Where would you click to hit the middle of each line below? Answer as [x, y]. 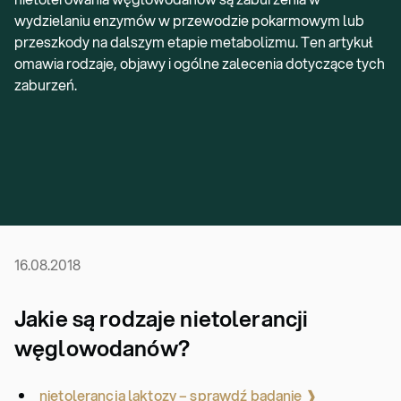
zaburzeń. [46, 85]
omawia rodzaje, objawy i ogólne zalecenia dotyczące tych [200, 63]
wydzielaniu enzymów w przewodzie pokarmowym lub [189, 20]
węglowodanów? [102, 348]
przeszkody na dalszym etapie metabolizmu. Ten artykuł [194, 42]
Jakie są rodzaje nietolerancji [162, 319]
